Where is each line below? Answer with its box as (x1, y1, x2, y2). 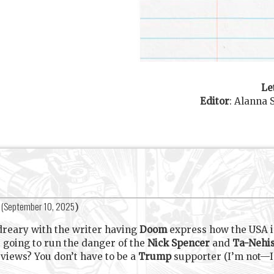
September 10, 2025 (4, 199, 75, 213)
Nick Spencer (147, 237, 210, 249)
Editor (199, 95, 229, 108)
